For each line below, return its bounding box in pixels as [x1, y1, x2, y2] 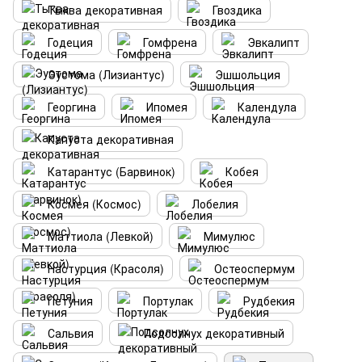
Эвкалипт [247, 34, 300, 50]
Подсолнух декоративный [144, 325, 284, 341]
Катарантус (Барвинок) [48, 163, 175, 179]
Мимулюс [204, 228, 255, 244]
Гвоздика [213, 2, 262, 18]
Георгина [48, 99, 96, 115]
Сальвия [48, 325, 94, 341]
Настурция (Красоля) [48, 260, 164, 276]
